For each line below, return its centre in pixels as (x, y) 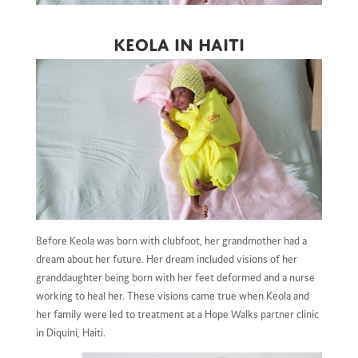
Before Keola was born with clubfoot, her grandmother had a (171, 240)
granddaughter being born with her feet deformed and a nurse (175, 277)
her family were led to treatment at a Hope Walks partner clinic (177, 314)
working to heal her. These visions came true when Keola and (172, 295)
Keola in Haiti (179, 42)
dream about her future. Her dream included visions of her (166, 259)
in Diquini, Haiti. (70, 332)
